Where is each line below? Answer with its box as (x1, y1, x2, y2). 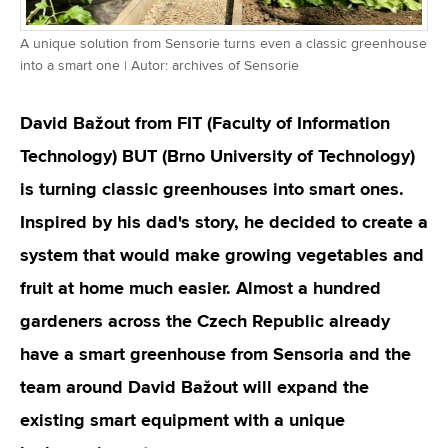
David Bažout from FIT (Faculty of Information (20, 112, 390, 134)
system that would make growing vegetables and (20, 244, 424, 266)
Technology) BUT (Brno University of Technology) (20, 145, 415, 167)
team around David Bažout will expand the (20, 376, 369, 398)
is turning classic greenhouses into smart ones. (20, 178, 404, 200)
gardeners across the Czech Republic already (20, 310, 390, 332)
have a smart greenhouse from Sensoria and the (20, 343, 411, 365)
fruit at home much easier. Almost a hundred (20, 277, 381, 299)
